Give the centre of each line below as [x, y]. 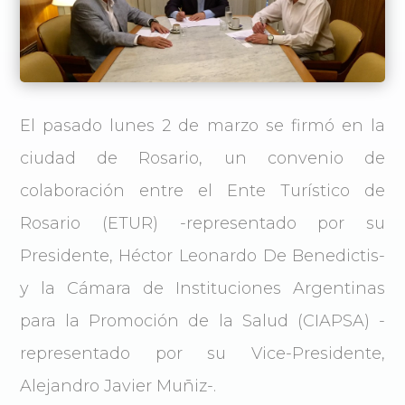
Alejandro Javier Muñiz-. [118, 386]
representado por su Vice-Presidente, [202, 353]
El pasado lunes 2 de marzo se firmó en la [202, 125]
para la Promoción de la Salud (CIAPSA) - [202, 320]
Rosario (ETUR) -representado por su [202, 223]
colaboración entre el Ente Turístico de [202, 190]
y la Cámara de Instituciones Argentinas [202, 288]
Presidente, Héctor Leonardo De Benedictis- [202, 255]
